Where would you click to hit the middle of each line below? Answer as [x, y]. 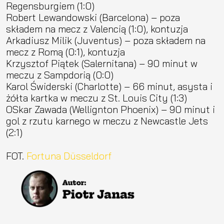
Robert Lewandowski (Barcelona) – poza [93, 17]
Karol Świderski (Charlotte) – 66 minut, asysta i [109, 86]
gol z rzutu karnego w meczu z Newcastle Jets [107, 120]
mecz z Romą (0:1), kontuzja [65, 51]
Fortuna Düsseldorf [69, 155]
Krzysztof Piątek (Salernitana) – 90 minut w [102, 63]
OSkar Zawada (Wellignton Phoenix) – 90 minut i [110, 109]
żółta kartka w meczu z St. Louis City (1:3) [96, 97]
